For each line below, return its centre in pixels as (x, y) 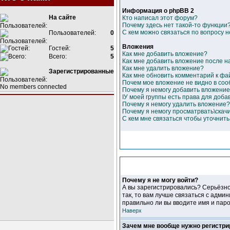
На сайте (62, 17)
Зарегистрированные (81, 71)
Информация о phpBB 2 (158, 11)
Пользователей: (72, 33)
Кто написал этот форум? (160, 18)
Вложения (138, 47)
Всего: (57, 56)
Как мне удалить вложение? (163, 68)
